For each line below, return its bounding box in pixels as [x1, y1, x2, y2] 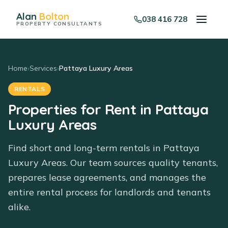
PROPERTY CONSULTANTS [16, 20, 102, 27]
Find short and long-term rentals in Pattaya [8, 142, 199, 154]
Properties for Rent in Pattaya [8, 100, 209, 118]
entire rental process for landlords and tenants [8, 186, 211, 198]
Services [30, 64, 57, 73]
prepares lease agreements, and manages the [8, 172, 206, 183]
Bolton [39, 10, 69, 22]
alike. [8, 201, 31, 213]
